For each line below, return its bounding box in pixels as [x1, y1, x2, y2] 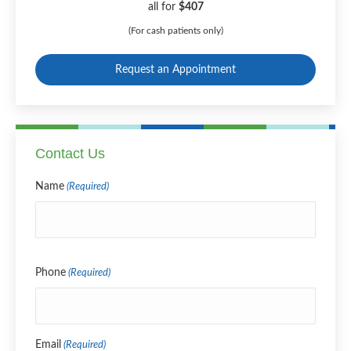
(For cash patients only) [128, 25, 223, 35]
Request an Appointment [115, 63, 236, 75]
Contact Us [35, 145, 105, 161]
